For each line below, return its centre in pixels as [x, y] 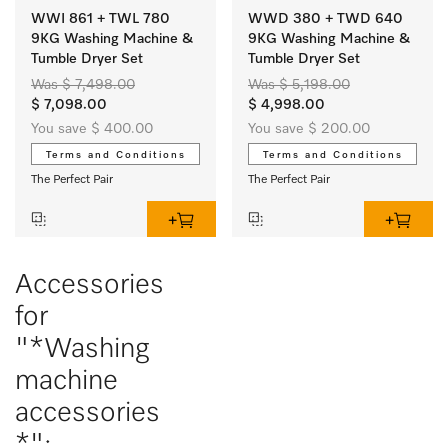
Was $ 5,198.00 [299, 85]
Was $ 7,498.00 [83, 85]
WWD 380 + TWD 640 [325, 19]
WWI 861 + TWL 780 [100, 19]
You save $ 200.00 [309, 129]
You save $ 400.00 [92, 129]
